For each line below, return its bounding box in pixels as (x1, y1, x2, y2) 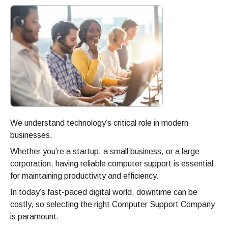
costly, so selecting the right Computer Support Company (10, 200, 215, 209)
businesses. (10, 131, 52, 140)
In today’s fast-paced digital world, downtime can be (10, 188, 197, 197)
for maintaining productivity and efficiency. (10, 172, 159, 181)
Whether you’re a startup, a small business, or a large (10, 147, 199, 156)
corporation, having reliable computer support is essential (10, 159, 213, 168)
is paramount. (10, 212, 59, 221)
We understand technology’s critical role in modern (10, 119, 188, 128)
